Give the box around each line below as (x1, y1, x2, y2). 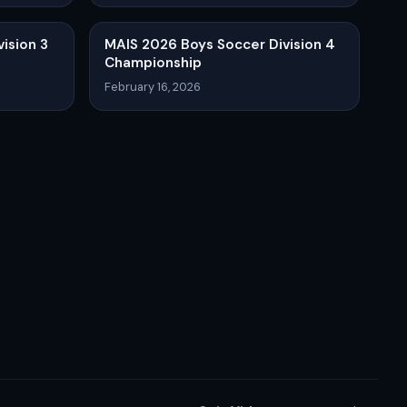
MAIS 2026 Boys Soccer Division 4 (104, 35, 335, 54)
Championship (104, 53, 202, 72)
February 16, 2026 (104, 78, 201, 94)
